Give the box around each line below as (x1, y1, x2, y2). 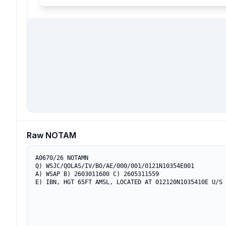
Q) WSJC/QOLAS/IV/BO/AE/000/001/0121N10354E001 (35, 162, 194, 169)
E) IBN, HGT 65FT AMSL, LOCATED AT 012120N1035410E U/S (35, 179, 222, 186)
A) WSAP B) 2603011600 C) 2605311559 (35, 171, 159, 178)
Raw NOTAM (27, 130, 76, 140)
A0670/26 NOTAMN (35, 154, 88, 161)
